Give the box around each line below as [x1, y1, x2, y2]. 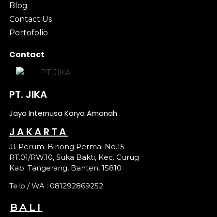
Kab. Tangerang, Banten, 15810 [9, 163, 122, 172]
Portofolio [9, 28, 48, 37]
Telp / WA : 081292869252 [9, 181, 103, 190]
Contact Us [9, 14, 52, 24]
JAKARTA [9, 124, 68, 139]
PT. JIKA [9, 87, 47, 101]
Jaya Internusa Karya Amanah [9, 108, 117, 118]
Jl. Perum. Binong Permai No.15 [9, 141, 124, 151]
